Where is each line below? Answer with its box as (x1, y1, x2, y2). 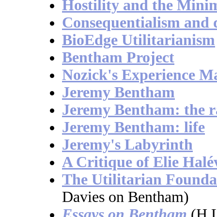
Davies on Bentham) (62, 188, 189, 206)
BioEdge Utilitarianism (62, 31, 215, 49)
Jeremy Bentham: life (62, 119, 205, 136)
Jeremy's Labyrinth (62, 136, 193, 154)
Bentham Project (62, 49, 174, 66)
